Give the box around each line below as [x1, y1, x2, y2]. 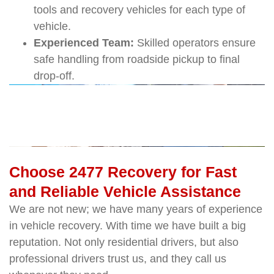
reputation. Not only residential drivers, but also [9, 235, 239, 248]
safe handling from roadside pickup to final [34, 53, 240, 65]
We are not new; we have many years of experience [9, 202, 262, 215]
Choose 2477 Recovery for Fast [9, 163, 237, 180]
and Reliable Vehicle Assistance [9, 182, 241, 200]
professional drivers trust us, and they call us [9, 252, 226, 265]
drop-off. [34, 69, 75, 82]
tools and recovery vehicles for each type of [34, 3, 245, 16]
